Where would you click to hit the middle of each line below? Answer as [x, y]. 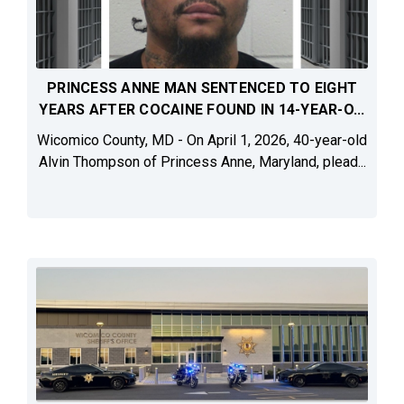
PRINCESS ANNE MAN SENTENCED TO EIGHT [202, 88]
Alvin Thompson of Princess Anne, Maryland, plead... [202, 162]
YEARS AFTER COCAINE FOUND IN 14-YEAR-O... [202, 110]
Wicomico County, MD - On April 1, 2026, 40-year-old [202, 141]
